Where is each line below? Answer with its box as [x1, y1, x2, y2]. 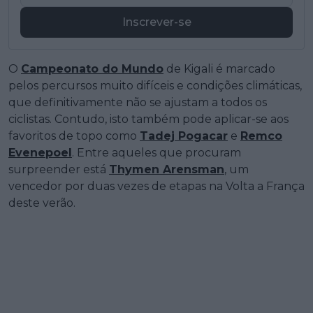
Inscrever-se [122, 15, 191, 29]
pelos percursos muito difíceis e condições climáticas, [8, 79, 302, 93]
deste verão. [8, 196, 75, 210]
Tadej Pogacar [140, 129, 228, 143]
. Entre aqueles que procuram [72, 146, 241, 160]
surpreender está [8, 163, 109, 177]
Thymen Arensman [109, 163, 224, 177]
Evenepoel [8, 146, 72, 160]
